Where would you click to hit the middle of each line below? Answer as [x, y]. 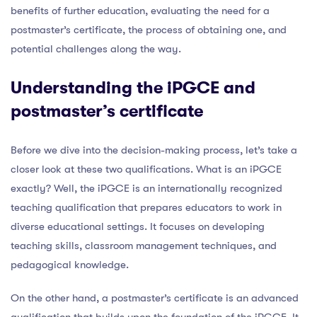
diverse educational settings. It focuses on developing [138, 226]
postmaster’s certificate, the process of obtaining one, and [149, 29]
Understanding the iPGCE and [133, 87]
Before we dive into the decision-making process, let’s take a [154, 150]
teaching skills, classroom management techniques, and [144, 245]
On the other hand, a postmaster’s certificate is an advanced [155, 298]
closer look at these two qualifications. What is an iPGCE [146, 169]
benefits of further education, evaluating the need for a [140, 10]
